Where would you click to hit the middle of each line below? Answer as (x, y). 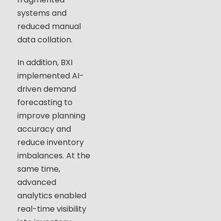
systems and (42, 13)
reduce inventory (51, 143)
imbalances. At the (54, 156)
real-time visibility (52, 209)
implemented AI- (51, 76)
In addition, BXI (45, 63)
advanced (37, 183)
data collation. (45, 40)
